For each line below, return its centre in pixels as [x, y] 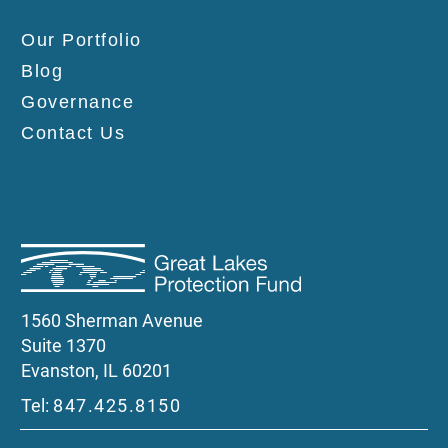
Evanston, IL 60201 [96, 371]
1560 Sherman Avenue [112, 321]
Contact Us [73, 132]
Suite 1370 [63, 346]
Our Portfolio [81, 39]
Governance [77, 101]
